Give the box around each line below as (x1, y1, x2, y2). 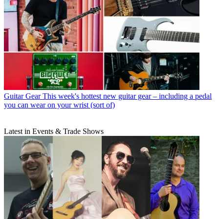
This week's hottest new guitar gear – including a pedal (43, 92, 212, 101)
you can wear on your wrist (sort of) (4, 101, 115, 109)
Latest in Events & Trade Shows (4, 127, 104, 136)
